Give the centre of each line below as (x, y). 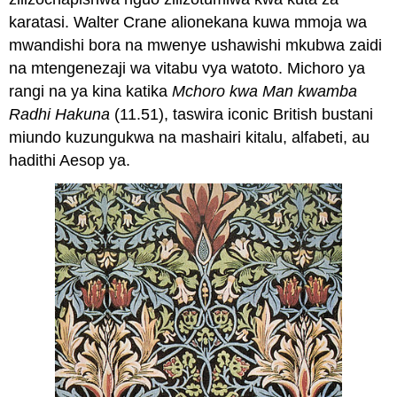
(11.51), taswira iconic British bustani (242, 115)
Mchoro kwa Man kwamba (265, 92)
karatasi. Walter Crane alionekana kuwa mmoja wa (188, 23)
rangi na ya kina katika (91, 92)
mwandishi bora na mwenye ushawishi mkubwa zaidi (196, 46)
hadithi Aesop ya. (70, 161)
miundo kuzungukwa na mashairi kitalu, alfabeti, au (190, 138)
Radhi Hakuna (60, 115)
